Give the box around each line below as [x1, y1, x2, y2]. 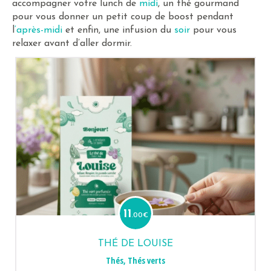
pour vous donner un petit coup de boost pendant [12, 12, 233, 22]
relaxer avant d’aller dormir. [12, 39, 132, 48]
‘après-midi [15, 25, 62, 35]
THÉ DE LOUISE [98, 239, 173, 249]
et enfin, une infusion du [62, 25, 174, 35]
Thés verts [128, 255, 165, 266]
